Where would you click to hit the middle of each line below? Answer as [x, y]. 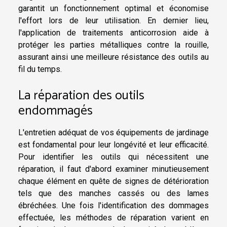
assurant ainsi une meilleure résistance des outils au [113, 57]
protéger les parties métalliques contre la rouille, [113, 45]
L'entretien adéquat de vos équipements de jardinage [113, 133]
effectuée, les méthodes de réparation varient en [113, 218]
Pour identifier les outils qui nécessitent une [113, 157]
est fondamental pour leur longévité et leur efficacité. [113, 145]
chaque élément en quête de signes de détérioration [113, 181]
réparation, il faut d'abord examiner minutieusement [113, 169]
